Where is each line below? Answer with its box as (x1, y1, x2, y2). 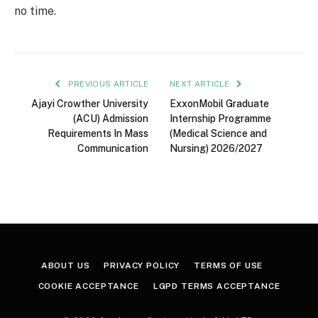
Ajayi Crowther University (31, 97, 148, 109)
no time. (14, 4, 56, 18)
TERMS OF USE (194, 260, 263, 270)
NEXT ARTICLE (170, 79, 232, 88)
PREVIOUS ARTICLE (65, 79, 148, 88)
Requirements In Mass (48, 127, 148, 139)
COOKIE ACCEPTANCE (38, 280, 139, 291)
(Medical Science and (170, 127, 267, 139)
